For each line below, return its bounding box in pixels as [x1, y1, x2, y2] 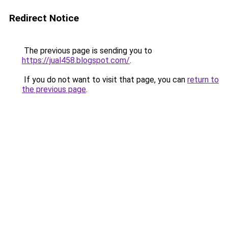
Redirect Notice [9, 12, 79, 24]
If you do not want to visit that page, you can [22, 75, 187, 84]
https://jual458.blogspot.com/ [22, 55, 130, 65]
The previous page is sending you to [22, 46, 152, 55]
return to [187, 75, 219, 84]
